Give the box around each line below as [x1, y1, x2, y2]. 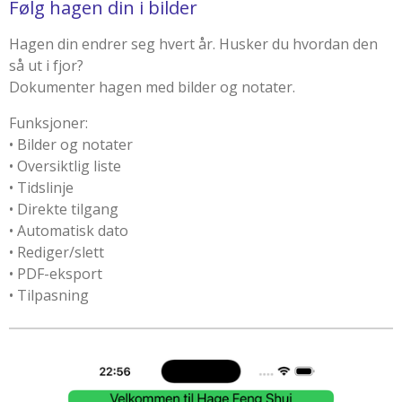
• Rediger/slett [9, 242, 104, 263]
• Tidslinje [9, 178, 74, 198]
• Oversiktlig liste [9, 156, 121, 177]
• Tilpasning [9, 285, 89, 306]
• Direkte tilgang [9, 199, 118, 220]
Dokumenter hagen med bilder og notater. [9, 77, 295, 98]
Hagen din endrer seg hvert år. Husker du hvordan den [9, 34, 378, 55]
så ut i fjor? [9, 56, 83, 76]
